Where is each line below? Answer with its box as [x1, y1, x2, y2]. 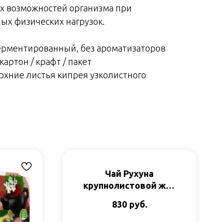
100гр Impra [104, 192, 155, 202]
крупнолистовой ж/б [83, 180, 175, 190]
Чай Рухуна [105, 168, 154, 178]
